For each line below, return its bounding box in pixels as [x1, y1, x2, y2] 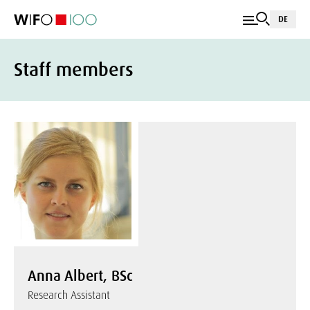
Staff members [14, 57, 134, 82]
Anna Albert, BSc [28, 266, 133, 286]
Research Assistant [28, 288, 110, 302]
